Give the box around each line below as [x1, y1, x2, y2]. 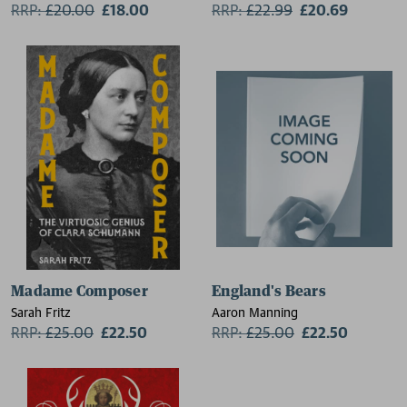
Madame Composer [11, 284, 148, 299]
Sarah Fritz [11, 304, 71, 320]
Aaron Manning [212, 304, 298, 320]
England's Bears [212, 284, 326, 299]
